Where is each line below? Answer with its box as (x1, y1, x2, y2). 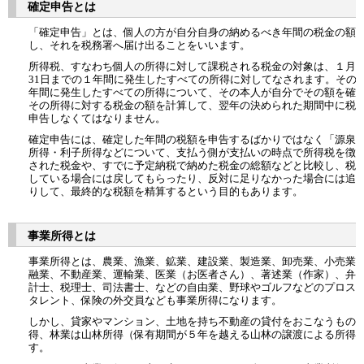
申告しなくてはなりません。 (28, 111, 166, 124)
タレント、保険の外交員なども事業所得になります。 (28, 293, 282, 306)
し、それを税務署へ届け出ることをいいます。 (28, 38, 250, 51)
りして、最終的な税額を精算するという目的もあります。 (28, 184, 303, 197)
